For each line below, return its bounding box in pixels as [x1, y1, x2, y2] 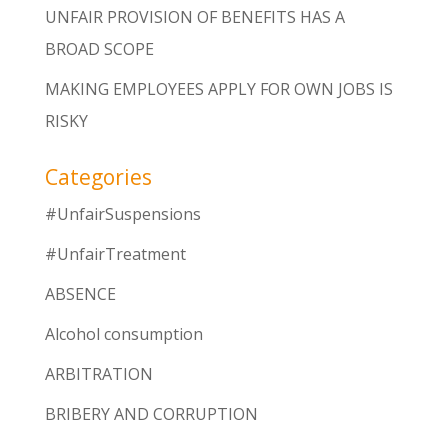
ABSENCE [44, 282, 116, 305]
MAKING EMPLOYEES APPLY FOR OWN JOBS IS [44, 77, 393, 100]
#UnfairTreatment [44, 242, 186, 265]
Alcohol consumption [44, 322, 203, 345]
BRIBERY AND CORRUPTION [44, 402, 258, 425]
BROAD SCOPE [44, 37, 154, 60]
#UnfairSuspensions [44, 202, 201, 225]
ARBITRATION [44, 362, 153, 385]
